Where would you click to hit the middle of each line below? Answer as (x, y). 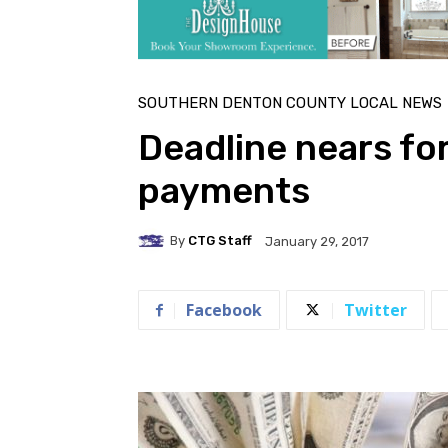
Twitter (375, 309)
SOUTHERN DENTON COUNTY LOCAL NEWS (290, 102)
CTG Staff (220, 241)
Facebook (224, 309)
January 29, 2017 (317, 241)
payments (224, 190)
